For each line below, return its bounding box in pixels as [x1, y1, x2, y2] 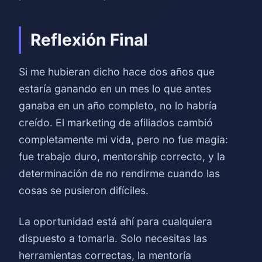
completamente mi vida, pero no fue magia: [19, 133, 228, 146]
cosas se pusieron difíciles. [19, 184, 149, 196]
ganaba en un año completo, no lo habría [19, 99, 217, 112]
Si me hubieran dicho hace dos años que [19, 65, 215, 78]
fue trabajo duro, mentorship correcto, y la [19, 150, 225, 163]
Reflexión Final [30, 30, 148, 50]
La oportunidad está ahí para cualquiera [19, 215, 212, 227]
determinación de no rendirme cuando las [19, 167, 220, 180]
